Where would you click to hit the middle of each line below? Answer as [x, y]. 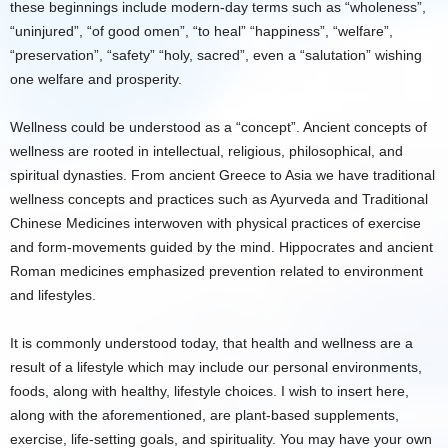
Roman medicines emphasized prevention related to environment [216, 271]
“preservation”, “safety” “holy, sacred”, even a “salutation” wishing [216, 55]
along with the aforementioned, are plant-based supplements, [204, 415]
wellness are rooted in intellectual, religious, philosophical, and [206, 151]
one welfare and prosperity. [96, 79]
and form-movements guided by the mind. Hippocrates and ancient [221, 247]
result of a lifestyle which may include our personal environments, [216, 367]
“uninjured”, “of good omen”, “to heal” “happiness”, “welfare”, [201, 31]
